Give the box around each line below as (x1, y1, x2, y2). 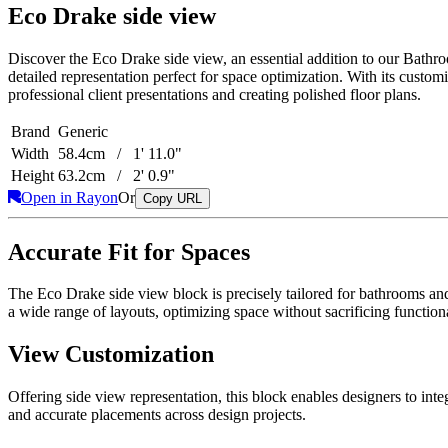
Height (11, 166, 54, 184)
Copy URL (143, 190, 202, 206)
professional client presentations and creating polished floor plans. (8, 85, 421, 103)
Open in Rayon (21, 188, 118, 206)
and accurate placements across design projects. (8, 406, 306, 424)
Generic (58, 122, 108, 140)
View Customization (8, 341, 214, 368)
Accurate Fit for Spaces (8, 238, 250, 265)
